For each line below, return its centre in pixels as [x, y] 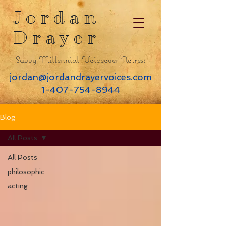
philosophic [26, 172]
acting [18, 186]
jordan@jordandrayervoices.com [81, 77]
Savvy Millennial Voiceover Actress [81, 59]
